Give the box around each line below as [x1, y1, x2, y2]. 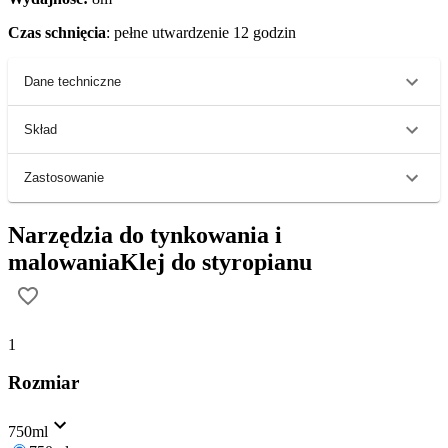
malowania [8, 248, 120, 275]
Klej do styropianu [120, 248, 312, 275]
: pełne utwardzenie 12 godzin [106, 23, 296, 41]
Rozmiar [8, 372, 79, 394]
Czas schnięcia [8, 23, 106, 41]
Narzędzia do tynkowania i [8, 221, 282, 248]
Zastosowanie [24, 170, 104, 186]
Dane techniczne [24, 74, 121, 90]
